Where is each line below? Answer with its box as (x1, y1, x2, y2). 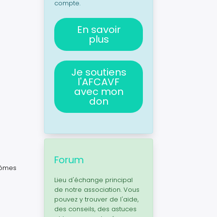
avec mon (74, 85, 124, 98)
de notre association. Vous (54, 185, 139, 194)
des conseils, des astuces (54, 204, 137, 214)
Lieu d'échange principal (54, 175, 133, 185)
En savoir (77, 23, 121, 36)
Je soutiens (71, 65, 126, 79)
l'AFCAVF (77, 75, 120, 89)
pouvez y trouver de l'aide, (54, 195, 139, 204)
